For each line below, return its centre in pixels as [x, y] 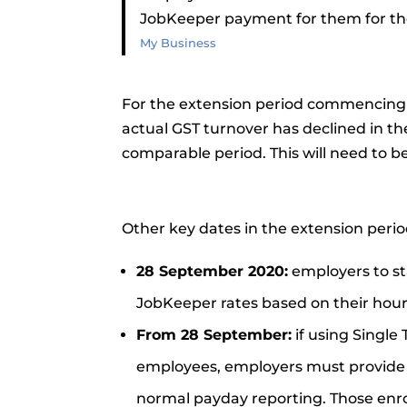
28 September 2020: [213, 272]
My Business [179, 43]
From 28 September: [214, 335]
